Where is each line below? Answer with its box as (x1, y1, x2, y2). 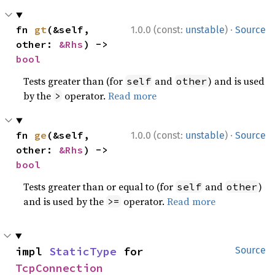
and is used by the (23, 195, 107, 209)
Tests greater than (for (23, 74, 126, 88)
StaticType (49, 244, 117, 259)
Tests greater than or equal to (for (23, 180, 176, 194)
